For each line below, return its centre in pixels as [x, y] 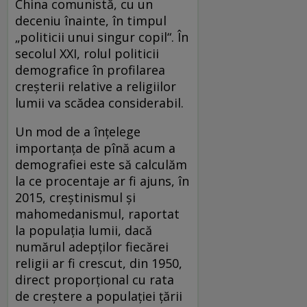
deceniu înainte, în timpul [91, 20]
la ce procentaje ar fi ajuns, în [102, 181]
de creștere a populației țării [99, 296]
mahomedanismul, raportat [97, 213]
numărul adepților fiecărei [92, 246]
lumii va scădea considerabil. [99, 102]
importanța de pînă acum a [95, 148]
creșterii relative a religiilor [96, 86]
